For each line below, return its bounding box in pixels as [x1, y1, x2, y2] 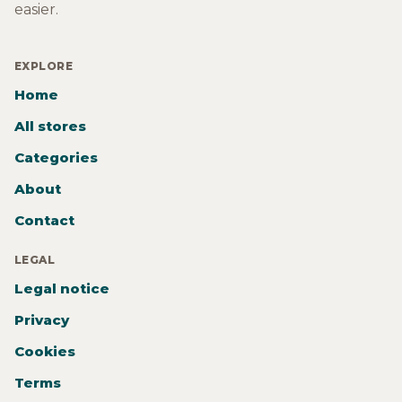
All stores [14, 118, 86, 135]
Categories [14, 149, 98, 167]
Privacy [14, 311, 69, 329]
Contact [14, 212, 74, 230]
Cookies [14, 343, 75, 361]
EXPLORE [14, 59, 74, 74]
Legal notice [14, 280, 109, 298]
